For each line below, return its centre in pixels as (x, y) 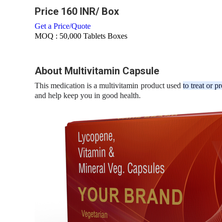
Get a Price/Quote (63, 26)
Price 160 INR (65, 11)
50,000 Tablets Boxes (93, 36)
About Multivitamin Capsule (97, 71)
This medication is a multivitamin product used (109, 85)
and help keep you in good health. (88, 95)
